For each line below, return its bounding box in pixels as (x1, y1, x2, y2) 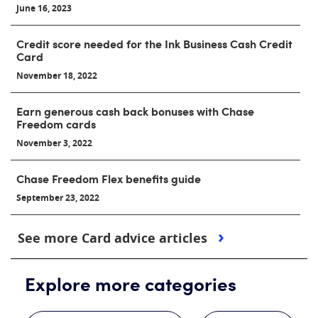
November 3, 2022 (16, 137, 92, 150)
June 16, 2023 (16, 2, 72, 15)
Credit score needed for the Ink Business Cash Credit (16, 35, 292, 52)
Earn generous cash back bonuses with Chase (16, 103, 254, 119)
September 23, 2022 (16, 192, 99, 204)
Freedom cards (16, 116, 96, 132)
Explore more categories (25, 270, 236, 297)
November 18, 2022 (16, 70, 97, 82)
